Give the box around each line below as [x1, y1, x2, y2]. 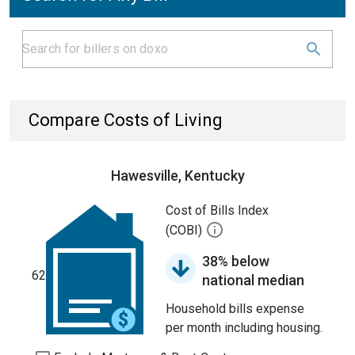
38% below [202, 253, 269, 269]
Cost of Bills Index [166, 203, 269, 218]
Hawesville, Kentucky [110, 167, 245, 184]
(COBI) [166, 223, 205, 239]
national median [202, 272, 304, 288]
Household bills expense [166, 301, 304, 316]
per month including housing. [166, 320, 323, 335]
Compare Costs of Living [29, 110, 223, 130]
